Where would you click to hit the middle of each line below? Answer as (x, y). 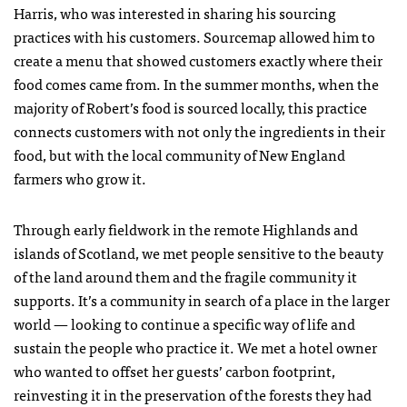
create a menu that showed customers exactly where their (198, 60)
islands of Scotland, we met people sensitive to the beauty (199, 253)
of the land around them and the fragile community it (185, 276)
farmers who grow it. (80, 178)
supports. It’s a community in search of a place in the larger (202, 300)
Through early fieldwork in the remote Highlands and (186, 229)
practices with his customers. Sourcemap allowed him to (194, 36)
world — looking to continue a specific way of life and (184, 323)
